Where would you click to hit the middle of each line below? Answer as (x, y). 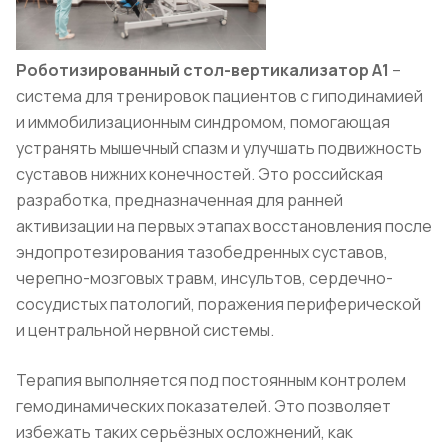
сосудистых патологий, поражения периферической (218, 303)
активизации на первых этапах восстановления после (224, 225)
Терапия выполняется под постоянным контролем (211, 379)
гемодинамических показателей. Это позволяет (203, 405)
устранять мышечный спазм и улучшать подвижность (219, 147)
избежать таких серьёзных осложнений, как (184, 431)
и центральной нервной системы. (145, 329)
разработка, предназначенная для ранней (179, 199)
